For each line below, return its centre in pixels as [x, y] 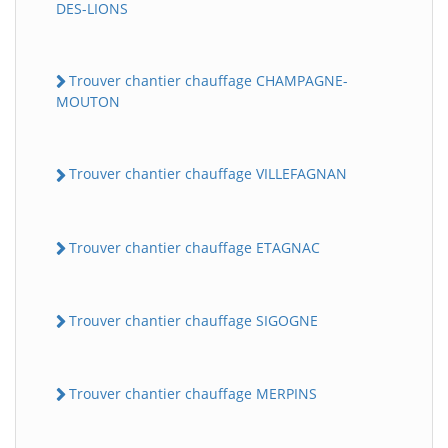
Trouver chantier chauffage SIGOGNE [193, 320]
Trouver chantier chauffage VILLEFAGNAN [208, 174]
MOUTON [88, 102]
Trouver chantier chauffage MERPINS [193, 394]
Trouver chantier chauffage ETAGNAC [194, 247]
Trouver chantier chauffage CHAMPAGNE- [208, 81]
